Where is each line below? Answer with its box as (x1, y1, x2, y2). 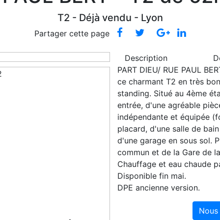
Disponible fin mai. (117, 171, 186, 181)
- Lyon (134, 12, 163, 24)
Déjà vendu (79, 12, 134, 24)
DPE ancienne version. (117, 183, 200, 192)
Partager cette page (34, 28, 110, 38)
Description (125, 53, 167, 63)
